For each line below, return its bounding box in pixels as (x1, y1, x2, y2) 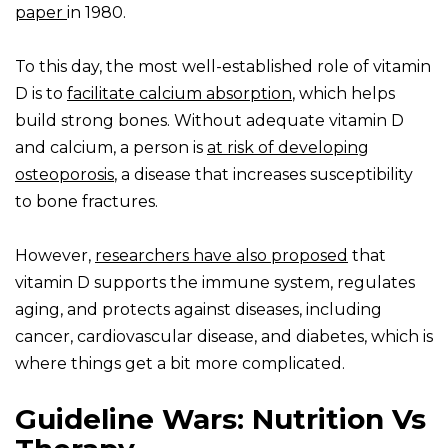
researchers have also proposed (95, 246, 348, 266)
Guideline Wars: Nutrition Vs (15, 402, 426, 437)
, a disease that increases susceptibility (114, 165, 413, 185)
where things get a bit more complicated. (15, 354, 345, 374)
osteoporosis (15, 165, 114, 185)
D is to (15, 84, 67, 104)
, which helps (292, 84, 395, 104)
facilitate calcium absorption (67, 84, 292, 104)
